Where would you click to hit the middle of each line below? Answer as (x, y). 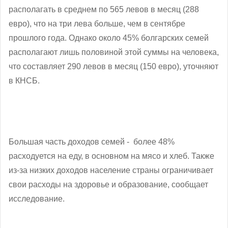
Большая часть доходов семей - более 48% (92, 141)
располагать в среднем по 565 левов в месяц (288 (104, 9)
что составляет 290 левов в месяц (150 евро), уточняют (113, 66)
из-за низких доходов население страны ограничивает (111, 170)
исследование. (37, 198)
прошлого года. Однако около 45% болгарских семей (109, 38)
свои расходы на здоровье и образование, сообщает (108, 184)
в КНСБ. (24, 80)
